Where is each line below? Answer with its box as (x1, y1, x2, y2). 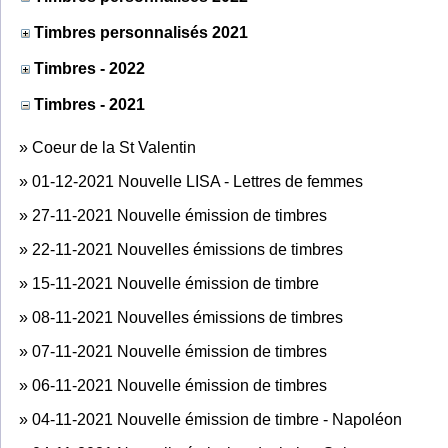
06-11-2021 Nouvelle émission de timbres (32, 376, 327, 394)
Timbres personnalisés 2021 (34, 23, 248, 41)
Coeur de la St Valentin (32, 138, 196, 156)
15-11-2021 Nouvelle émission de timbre (32, 274, 319, 292)
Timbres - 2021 (30, 95, 145, 113)
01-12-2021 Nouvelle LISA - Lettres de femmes (32, 172, 363, 190)
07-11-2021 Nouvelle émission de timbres (32, 342, 327, 360)
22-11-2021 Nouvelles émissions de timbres (32, 240, 343, 258)
